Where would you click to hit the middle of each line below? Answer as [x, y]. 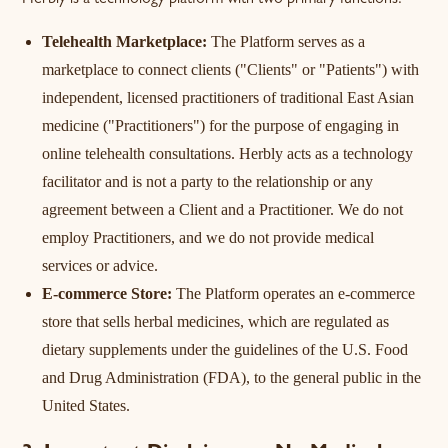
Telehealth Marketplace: [125, 41]
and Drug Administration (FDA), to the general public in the [232, 377]
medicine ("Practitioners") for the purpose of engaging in [221, 125]
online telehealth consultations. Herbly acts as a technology [228, 153]
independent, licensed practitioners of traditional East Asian [228, 97]
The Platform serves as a [286, 41]
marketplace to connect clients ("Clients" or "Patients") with [231, 69]
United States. [86, 405]
